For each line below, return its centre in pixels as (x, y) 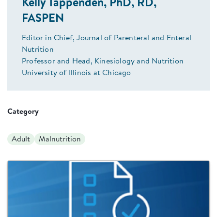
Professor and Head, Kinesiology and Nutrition (103, 62)
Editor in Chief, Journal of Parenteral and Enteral (107, 39)
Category (23, 112)
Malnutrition (60, 140)
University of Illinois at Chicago (77, 73)
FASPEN (43, 19)
